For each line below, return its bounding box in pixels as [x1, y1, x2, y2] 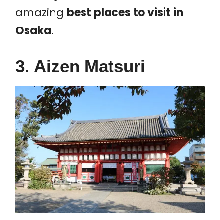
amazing [15, 4, 67, 20]
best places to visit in [67, 4, 183, 20]
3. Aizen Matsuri [15, 56, 145, 76]
